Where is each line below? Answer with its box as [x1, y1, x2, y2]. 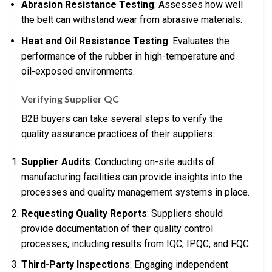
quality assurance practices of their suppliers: [21, 128, 214, 140]
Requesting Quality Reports [21, 207, 147, 219]
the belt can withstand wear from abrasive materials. [21, 14, 242, 26]
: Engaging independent [130, 259, 228, 271]
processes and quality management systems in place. [21, 186, 250, 199]
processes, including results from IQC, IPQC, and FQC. [21, 237, 251, 250]
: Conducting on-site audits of [90, 156, 215, 168]
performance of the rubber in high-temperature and [21, 50, 235, 62]
